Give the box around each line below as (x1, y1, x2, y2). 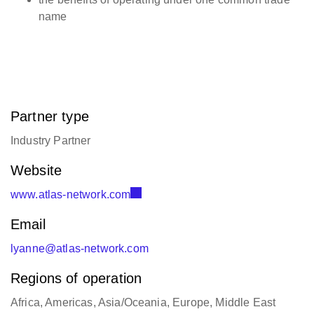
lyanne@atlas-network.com (11, 243, 149, 254)
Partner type (11, 109, 89, 124)
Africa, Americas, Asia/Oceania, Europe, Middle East (11, 296, 276, 308)
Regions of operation (11, 271, 142, 286)
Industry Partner (11, 135, 91, 146)
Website (11, 163, 62, 178)
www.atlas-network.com (11, 189, 131, 200)
